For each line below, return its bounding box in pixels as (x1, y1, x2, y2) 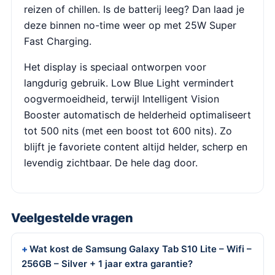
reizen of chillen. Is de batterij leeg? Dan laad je (24, 2, 244, 15)
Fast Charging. (24, 34, 91, 47)
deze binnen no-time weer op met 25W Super (24, 18, 236, 31)
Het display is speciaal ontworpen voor (24, 60, 206, 73)
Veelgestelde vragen (11, 210, 133, 225)
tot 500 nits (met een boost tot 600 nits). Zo (24, 124, 232, 137)
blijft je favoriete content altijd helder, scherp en (24, 140, 247, 153)
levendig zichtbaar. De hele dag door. (24, 156, 198, 169)
